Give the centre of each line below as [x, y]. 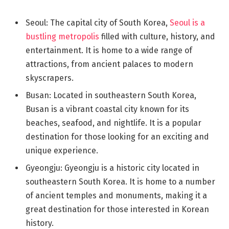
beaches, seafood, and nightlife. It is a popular [113, 123]
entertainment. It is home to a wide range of [109, 50]
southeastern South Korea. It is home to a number [120, 181]
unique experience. [62, 150]
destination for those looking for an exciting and [117, 136]
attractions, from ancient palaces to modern [109, 64]
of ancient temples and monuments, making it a [116, 195]
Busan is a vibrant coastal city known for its [107, 109]
